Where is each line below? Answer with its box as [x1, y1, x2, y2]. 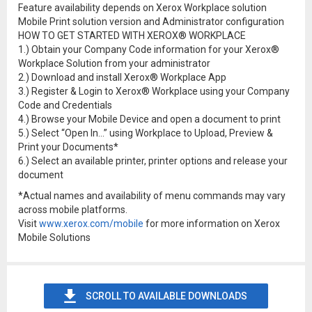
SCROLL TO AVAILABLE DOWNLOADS [86, 290, 247, 302]
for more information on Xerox [143, 218, 280, 229]
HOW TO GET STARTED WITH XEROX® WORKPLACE [18, 30, 246, 41]
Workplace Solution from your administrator [18, 58, 210, 69]
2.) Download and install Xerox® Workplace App [18, 72, 226, 83]
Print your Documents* [18, 141, 118, 153]
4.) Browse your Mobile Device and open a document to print [18, 114, 281, 125]
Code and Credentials [18, 100, 112, 111]
